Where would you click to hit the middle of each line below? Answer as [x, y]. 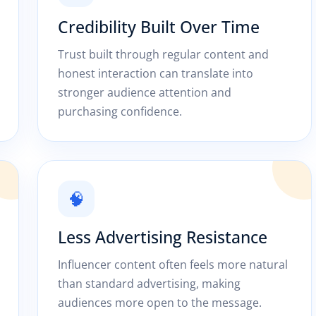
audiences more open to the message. [159, 303]
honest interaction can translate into [155, 73]
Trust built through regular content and [163, 54]
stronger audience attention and [144, 92]
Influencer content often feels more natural [172, 265]
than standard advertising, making [149, 284]
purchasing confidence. [120, 111]
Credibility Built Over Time [158, 27]
